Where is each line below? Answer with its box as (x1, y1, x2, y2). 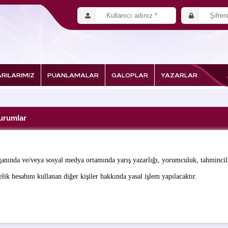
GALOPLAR (111, 70, 148, 79)
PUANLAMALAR (47, 70, 99, 79)
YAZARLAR (160, 70, 197, 79)
